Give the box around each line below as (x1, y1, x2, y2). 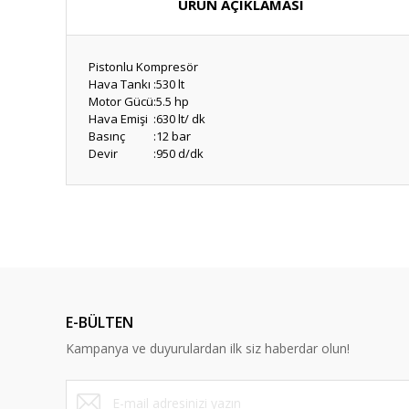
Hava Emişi (89, 110, 148, 127)
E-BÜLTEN (66, 312, 133, 332)
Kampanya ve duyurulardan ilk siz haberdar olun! (66, 340, 350, 357)
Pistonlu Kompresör (89, 58, 198, 75)
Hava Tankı (89, 76, 151, 92)
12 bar (156, 128, 191, 144)
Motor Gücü (89, 93, 153, 110)
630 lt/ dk (156, 110, 205, 127)
